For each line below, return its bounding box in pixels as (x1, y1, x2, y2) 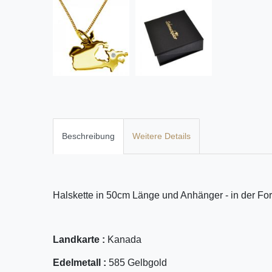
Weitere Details (132, 131, 191, 141)
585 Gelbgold (109, 257, 167, 268)
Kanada (107, 234, 141, 245)
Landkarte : (53, 234, 107, 245)
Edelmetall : (53, 257, 109, 268)
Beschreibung (62, 131, 115, 141)
